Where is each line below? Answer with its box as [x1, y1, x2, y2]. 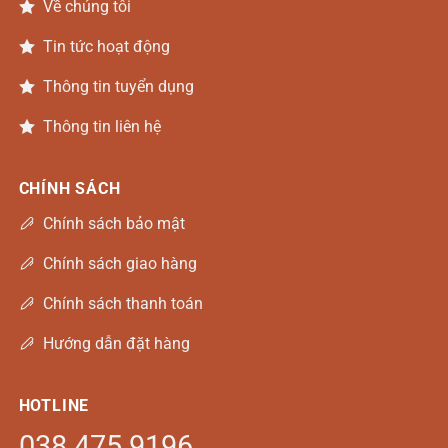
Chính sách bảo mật [42, 213, 185, 233]
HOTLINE [18, 395, 90, 415]
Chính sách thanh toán [42, 293, 203, 313]
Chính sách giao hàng [42, 253, 197, 273]
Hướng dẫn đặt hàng [42, 333, 190, 353]
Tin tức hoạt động [42, 36, 170, 56]
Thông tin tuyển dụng [42, 76, 194, 96]
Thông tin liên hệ [42, 116, 161, 136]
